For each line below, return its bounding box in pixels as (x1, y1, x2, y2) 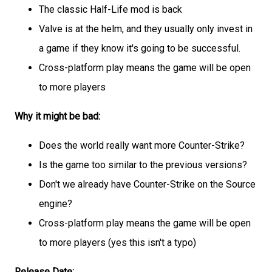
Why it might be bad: (15, 110, 100, 122)
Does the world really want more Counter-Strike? (39, 139, 245, 151)
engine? (39, 197, 72, 209)
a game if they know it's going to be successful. (39, 42, 240, 54)
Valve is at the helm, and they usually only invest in (39, 22, 253, 35)
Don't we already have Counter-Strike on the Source (39, 178, 256, 190)
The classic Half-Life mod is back (39, 3, 182, 15)
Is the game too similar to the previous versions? (39, 158, 247, 171)
